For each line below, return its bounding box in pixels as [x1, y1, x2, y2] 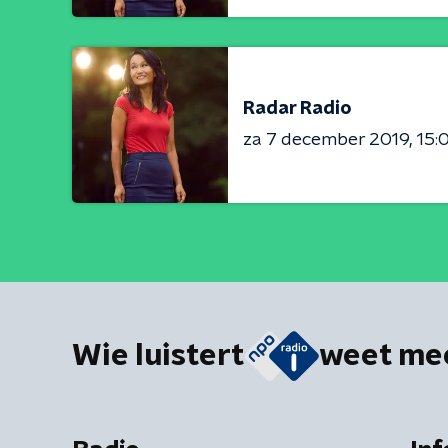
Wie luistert [72, 341, 244, 372]
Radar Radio [243, 99, 352, 118]
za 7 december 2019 [243, 130, 409, 149]
